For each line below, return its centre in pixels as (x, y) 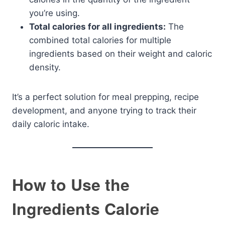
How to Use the (71, 184)
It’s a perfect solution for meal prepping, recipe (105, 97)
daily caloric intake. (51, 124)
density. (45, 67)
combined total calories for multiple (100, 40)
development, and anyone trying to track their (104, 110)
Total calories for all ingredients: (97, 27)
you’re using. (54, 13)
